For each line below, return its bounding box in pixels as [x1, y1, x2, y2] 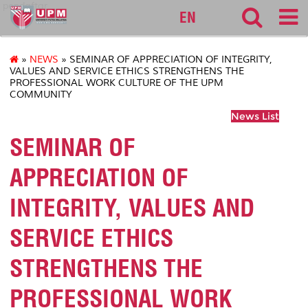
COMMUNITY [10, 89, 72, 101]
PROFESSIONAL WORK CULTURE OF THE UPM [10, 77, 223, 89]
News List [231, 110, 279, 123]
